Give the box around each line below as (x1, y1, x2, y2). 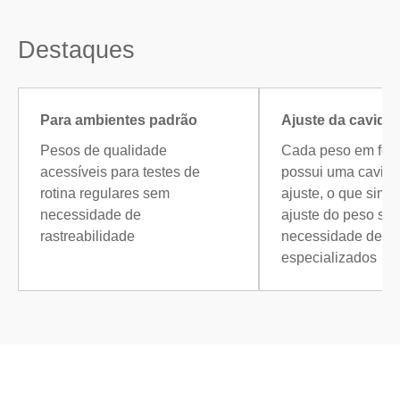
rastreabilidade (40, 228, 135, 244)
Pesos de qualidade (40, 142, 167, 158)
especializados (281, 249, 377, 265)
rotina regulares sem (40, 185, 170, 201)
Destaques (18, 37, 135, 64)
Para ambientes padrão (40, 112, 197, 128)
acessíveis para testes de (40, 163, 200, 179)
